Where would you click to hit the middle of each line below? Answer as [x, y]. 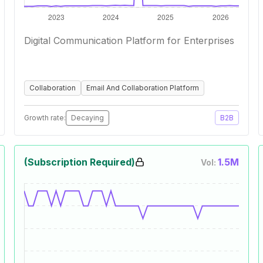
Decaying [87, 118]
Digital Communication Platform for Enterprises [129, 41]
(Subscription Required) [80, 162]
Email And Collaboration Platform [143, 88]
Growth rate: [45, 118]
